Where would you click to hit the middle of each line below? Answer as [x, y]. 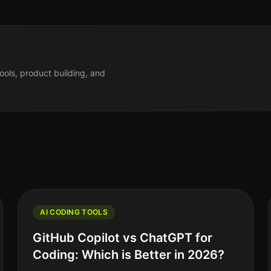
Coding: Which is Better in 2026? [129, 255]
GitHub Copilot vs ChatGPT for [123, 238]
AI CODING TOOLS [74, 212]
